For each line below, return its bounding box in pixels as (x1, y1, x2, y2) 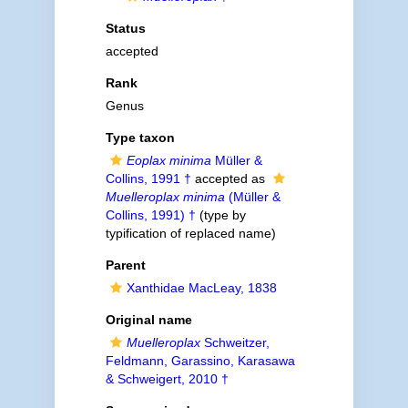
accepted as (190, 171, 269, 186)
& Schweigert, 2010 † (105, 372, 229, 386)
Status (105, 21, 146, 36)
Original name (105, 312, 192, 327)
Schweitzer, (199, 335, 270, 350)
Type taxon (105, 130, 175, 145)
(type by (195, 208, 246, 222)
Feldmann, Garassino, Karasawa (105, 353, 295, 368)
